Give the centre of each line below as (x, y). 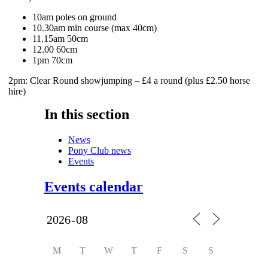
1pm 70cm (53, 60)
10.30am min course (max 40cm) (95, 28)
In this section (87, 114)
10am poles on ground (75, 17)
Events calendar (94, 186)
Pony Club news (100, 150)
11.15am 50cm (60, 38)
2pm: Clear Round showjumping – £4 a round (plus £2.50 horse (130, 80)
